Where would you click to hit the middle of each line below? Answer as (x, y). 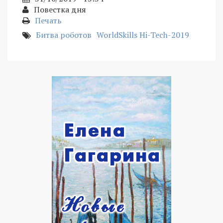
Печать (48, 21)
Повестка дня (60, 10)
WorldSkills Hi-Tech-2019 (143, 35)
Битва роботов (64, 35)
